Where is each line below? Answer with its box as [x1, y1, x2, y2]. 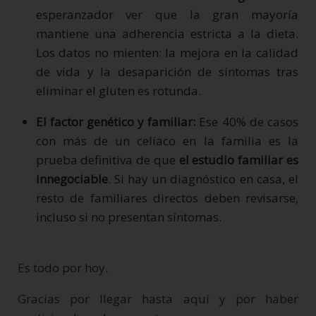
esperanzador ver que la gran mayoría [35, 6, 298, 23]
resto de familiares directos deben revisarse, [35, 189, 298, 206]
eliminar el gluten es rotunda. [35, 82, 201, 99]
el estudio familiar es [178, 151, 299, 168]
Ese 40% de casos [195, 113, 298, 130]
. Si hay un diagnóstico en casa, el [107, 170, 298, 187]
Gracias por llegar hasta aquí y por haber [18, 291, 298, 308]
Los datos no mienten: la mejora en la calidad [35, 44, 298, 61]
